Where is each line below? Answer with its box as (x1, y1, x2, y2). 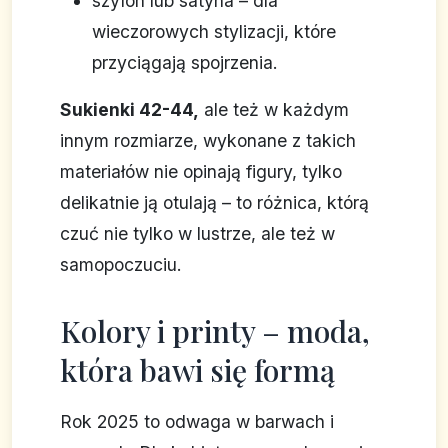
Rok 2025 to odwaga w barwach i (60, 411, 334, 433)
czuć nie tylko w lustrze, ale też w (60, 223, 335, 245)
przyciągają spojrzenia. (92, 52, 278, 74)
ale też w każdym (199, 99, 349, 121)
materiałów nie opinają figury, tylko (60, 161, 342, 183)
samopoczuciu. (60, 254, 182, 276)
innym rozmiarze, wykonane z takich (60, 130, 356, 152)
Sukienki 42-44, (60, 99, 199, 121)
